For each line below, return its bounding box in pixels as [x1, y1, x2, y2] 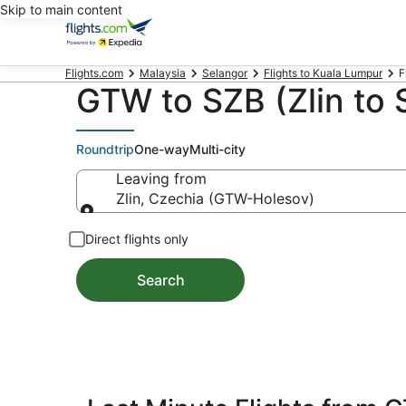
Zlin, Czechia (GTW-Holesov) [116, 189, 314, 208]
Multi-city [189, 141, 246, 157]
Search [136, 271, 185, 289]
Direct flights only [85, 231, 188, 246]
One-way [134, 141, 189, 157]
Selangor [202, 66, 247, 80]
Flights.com [65, 66, 123, 80]
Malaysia [140, 66, 186, 80]
